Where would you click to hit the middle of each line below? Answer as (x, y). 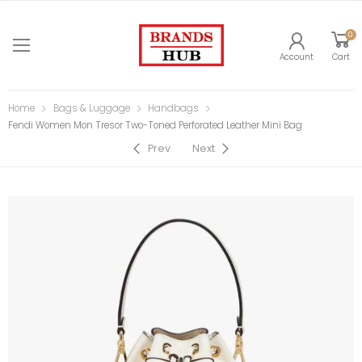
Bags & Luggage (91, 109)
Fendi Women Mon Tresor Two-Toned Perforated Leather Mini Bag (155, 126)
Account (297, 57)
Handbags (174, 109)
